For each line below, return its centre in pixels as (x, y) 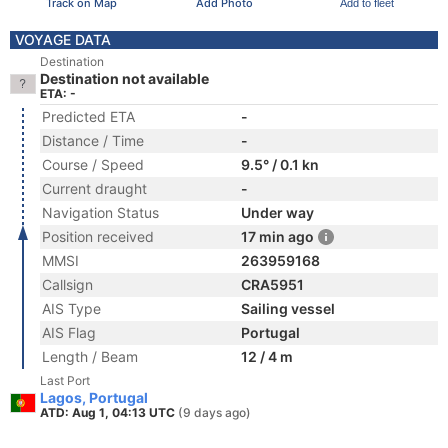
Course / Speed (93, 164)
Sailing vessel (288, 308)
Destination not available (124, 78)
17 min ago (277, 236)
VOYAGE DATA (63, 39)
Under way (277, 212)
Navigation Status (100, 212)
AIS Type (71, 308)
